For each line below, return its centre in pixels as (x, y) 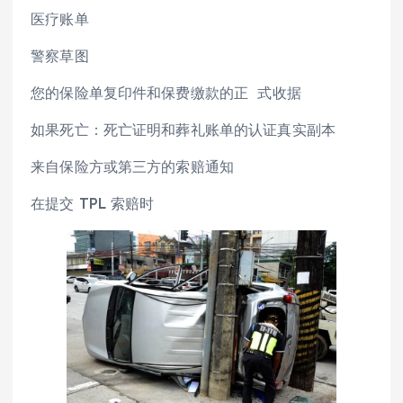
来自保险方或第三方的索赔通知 (133, 166)
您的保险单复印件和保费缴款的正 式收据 (166, 92)
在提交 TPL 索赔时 (93, 203)
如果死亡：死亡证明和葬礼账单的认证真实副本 (184, 129)
